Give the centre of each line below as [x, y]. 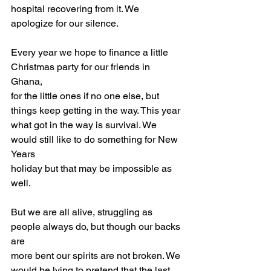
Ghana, [27, 81]
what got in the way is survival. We [85, 125]
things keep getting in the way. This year [96, 110]
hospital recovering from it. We [76, 9]
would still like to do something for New [96, 139]
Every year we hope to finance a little [91, 52]
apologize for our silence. [65, 23]
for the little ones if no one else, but [86, 96]
